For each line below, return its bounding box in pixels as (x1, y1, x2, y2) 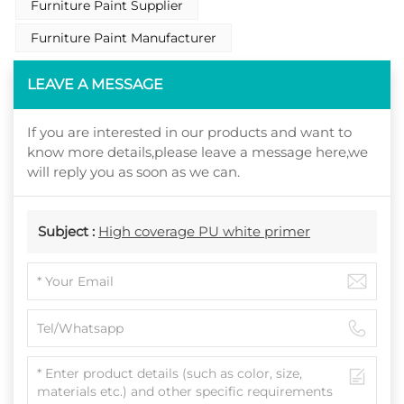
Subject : (38, 222, 98, 240)
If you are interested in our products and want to (27, 123, 352, 141)
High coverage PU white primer (98, 222, 310, 240)
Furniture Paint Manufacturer (31, 29, 216, 46)
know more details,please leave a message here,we (27, 142, 368, 161)
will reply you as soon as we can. (27, 162, 240, 180)
